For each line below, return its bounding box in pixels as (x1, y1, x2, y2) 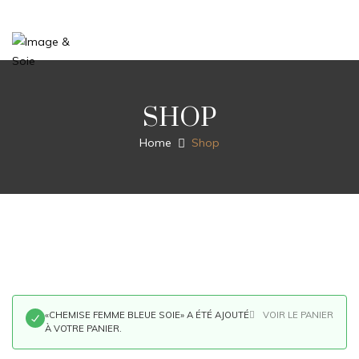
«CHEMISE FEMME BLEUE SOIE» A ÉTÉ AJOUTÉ (45, 309, 249, 321)
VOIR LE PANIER (263, 309, 333, 321)
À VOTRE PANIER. (45, 323, 122, 334)
